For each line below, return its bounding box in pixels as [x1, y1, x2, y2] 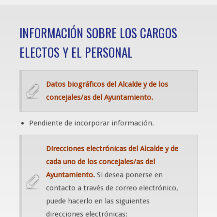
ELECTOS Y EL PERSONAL [19, 43, 133, 61]
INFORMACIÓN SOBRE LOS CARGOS [19, 24, 177, 42]
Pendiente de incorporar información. [29, 119, 154, 127]
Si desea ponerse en [95, 170, 163, 179]
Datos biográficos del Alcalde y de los [46, 80, 168, 89]
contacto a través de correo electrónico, [46, 184, 178, 192]
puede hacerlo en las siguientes [46, 197, 150, 205]
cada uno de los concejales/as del [46, 157, 155, 166]
